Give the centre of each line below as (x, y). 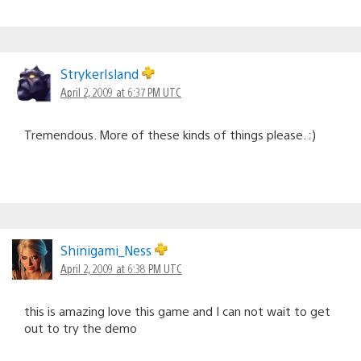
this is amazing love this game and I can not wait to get (177, 310)
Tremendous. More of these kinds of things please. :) (170, 134)
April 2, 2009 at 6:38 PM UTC (121, 268)
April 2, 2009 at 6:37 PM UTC (121, 91)
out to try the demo (81, 327)
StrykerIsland (101, 73)
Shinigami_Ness (108, 250)
